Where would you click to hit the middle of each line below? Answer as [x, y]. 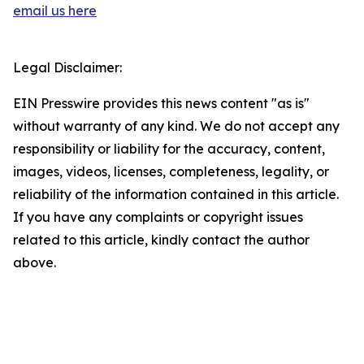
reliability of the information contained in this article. [176, 195]
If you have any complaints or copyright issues [158, 217]
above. [35, 263]
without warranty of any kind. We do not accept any [176, 126]
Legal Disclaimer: [67, 68]
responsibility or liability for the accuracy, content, [169, 149]
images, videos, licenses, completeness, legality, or [171, 172]
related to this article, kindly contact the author [161, 240]
